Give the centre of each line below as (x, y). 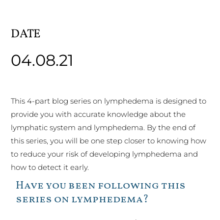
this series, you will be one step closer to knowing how (109, 141)
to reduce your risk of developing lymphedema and (105, 154)
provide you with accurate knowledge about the (98, 114)
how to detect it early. (50, 167)
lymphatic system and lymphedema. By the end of (103, 128)
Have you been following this (101, 186)
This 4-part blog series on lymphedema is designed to (109, 101)
